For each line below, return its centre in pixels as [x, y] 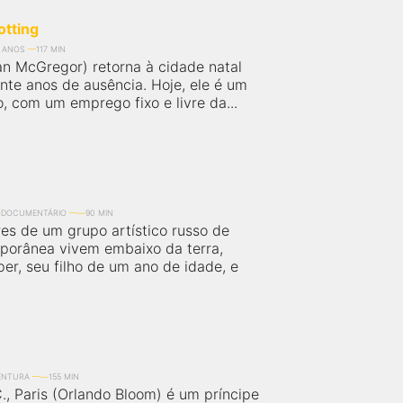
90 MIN [99, 213]
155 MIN [64, 376]
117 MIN [51, 49]
